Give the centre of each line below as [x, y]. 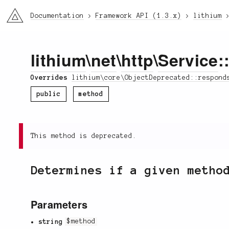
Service [188, 60]
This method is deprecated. [84, 136]
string [51, 222]
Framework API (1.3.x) [139, 16]
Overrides [51, 77]
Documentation [57, 16]
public [49, 94]
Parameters [59, 204]
